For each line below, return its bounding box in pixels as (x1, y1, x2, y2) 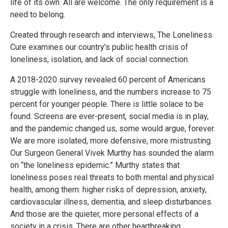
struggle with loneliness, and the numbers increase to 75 (10, 87, 211, 97)
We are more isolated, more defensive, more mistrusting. (10, 135, 212, 146)
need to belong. (10, 9, 65, 19)
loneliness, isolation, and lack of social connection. (10, 54, 189, 64)
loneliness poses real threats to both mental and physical (10, 172, 214, 182)
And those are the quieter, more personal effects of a (10, 209, 198, 219)
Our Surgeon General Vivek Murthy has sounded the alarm (10, 148, 214, 158)
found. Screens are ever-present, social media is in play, (10, 111, 209, 121)
